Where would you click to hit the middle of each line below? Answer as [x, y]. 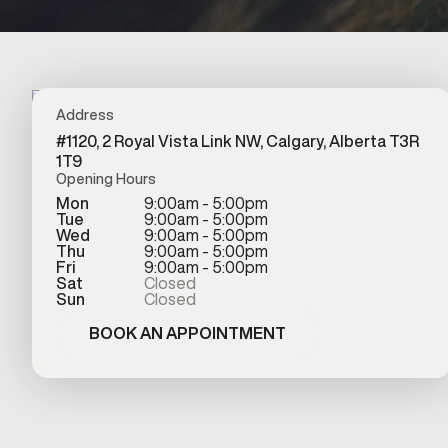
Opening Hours [106, 179]
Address [85, 115]
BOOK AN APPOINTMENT [187, 333]
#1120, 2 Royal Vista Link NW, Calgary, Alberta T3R [237, 141]
